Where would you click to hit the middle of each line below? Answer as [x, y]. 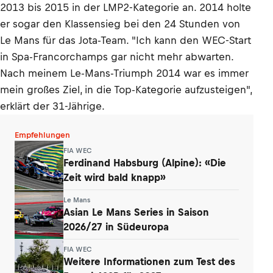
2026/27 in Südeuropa [116, 226]
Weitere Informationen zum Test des [149, 261]
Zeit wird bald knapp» [115, 177]
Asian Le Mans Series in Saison [136, 212]
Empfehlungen [42, 135]
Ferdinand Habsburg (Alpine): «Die [145, 162]
